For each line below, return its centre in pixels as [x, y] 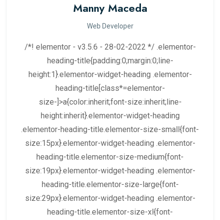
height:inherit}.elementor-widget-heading [110, 116]
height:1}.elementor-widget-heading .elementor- [110, 74]
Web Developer [110, 26]
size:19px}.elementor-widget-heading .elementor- [110, 171]
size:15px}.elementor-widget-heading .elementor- [110, 143]
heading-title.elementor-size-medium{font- [110, 157]
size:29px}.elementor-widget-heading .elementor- [110, 198]
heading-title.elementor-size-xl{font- [110, 212]
